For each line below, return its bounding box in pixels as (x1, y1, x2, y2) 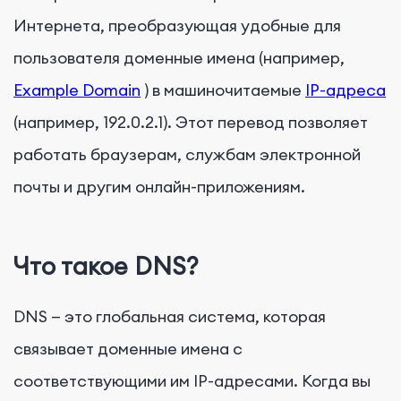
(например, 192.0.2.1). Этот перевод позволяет (13, 112, 368, 132)
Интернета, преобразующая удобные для (13, 15, 341, 36)
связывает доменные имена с (13, 337, 243, 359)
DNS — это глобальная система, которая (13, 305, 326, 327)
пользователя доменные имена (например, (13, 47, 345, 68)
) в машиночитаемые (144, 80, 302, 100)
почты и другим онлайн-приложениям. (13, 176, 305, 197)
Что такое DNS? (13, 251, 199, 282)
